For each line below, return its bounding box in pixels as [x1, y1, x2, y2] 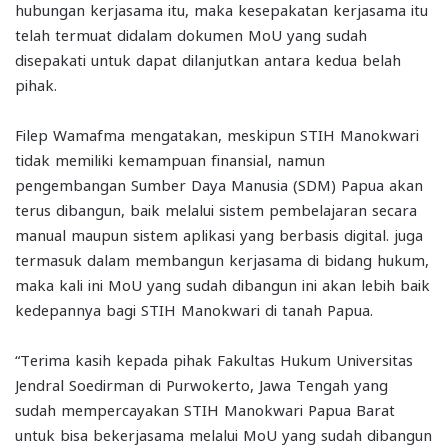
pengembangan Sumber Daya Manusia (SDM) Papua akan [15, 174, 423, 193]
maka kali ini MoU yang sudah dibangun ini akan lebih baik [15, 274, 430, 293]
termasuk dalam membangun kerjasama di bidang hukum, [15, 249, 429, 268]
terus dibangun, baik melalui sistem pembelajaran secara [15, 199, 417, 218]
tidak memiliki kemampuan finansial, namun [15, 149, 325, 168]
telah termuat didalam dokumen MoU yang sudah [15, 24, 367, 43]
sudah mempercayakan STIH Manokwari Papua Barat [15, 399, 395, 418]
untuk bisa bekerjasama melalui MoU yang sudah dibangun [15, 424, 432, 443]
